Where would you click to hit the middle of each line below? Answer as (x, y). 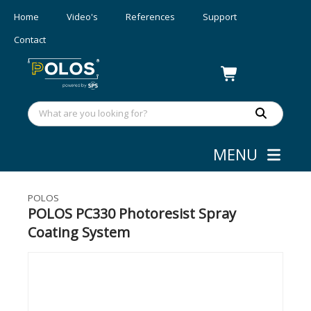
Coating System (79, 232)
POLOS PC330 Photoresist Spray (132, 213)
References (150, 17)
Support (220, 17)
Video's (82, 17)
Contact (30, 40)
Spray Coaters (124, 158)
